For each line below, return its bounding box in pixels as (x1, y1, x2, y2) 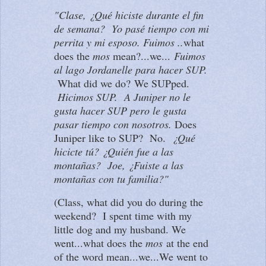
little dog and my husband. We (54, 222, 186, 237)
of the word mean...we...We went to (54, 249, 208, 264)
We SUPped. (134, 76, 189, 91)
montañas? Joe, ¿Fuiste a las (54, 158, 183, 173)
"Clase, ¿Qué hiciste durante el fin (54, 8, 204, 23)
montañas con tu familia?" (54, 172, 172, 186)
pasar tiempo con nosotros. (54, 117, 175, 132)
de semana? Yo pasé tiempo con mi (54, 21, 209, 36)
